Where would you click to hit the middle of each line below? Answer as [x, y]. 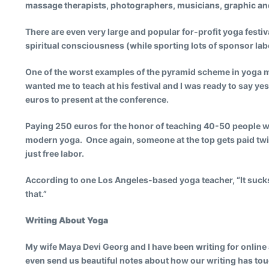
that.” [36, 194]
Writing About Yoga [67, 220]
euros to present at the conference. [97, 99]
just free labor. [55, 153]
